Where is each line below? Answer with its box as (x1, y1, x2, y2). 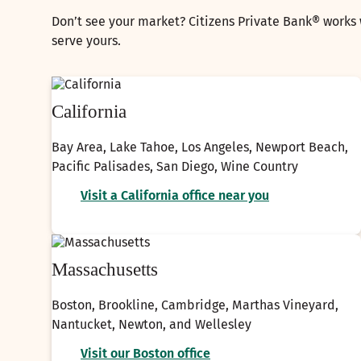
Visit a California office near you (81, 188, 269, 204)
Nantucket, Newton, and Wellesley (52, 317, 251, 333)
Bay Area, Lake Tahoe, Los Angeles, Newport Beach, (52, 139, 348, 156)
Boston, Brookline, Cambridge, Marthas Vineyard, (52, 297, 338, 313)
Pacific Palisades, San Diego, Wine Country (52, 159, 298, 175)
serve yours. (52, 33, 121, 49)
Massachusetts (52, 259, 158, 280)
